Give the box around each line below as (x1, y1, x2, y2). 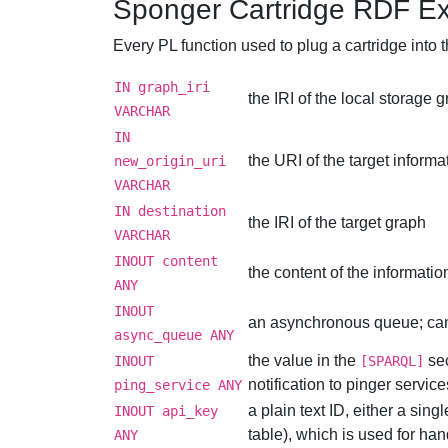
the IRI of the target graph (247, 214, 426, 231)
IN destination (113, 203, 226, 219)
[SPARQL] (359, 353, 424, 369)
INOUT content (113, 253, 218, 269)
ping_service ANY (113, 377, 242, 393)
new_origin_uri (113, 153, 226, 169)
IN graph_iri (113, 79, 210, 95)
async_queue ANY (113, 327, 234, 343)
